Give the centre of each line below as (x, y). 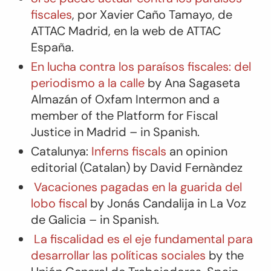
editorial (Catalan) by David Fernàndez (136, 167)
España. (52, 47)
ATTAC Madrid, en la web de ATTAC (126, 31)
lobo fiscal (59, 203)
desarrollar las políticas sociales (118, 255)
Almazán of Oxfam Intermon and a (125, 99)
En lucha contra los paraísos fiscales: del (141, 66)
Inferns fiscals (129, 151)
